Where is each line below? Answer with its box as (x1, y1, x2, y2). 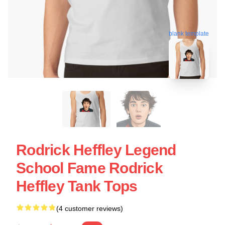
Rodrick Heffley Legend (16, 142, 176, 159)
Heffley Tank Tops (16, 178, 138, 195)
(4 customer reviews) (56, 204, 123, 213)
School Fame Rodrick (16, 160, 163, 177)
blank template (169, 29, 209, 37)
